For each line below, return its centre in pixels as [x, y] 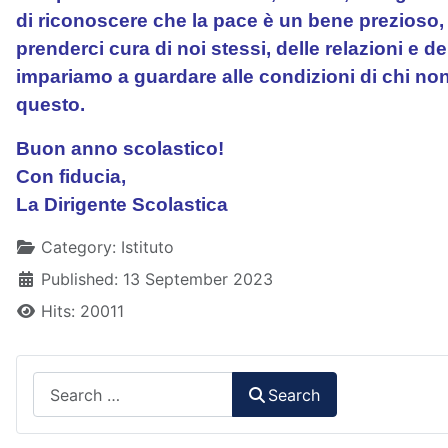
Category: [78, 247]
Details [42, 246]
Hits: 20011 [82, 311]
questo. [50, 104]
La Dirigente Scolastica [122, 204]
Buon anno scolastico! [120, 148]
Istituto [147, 247]
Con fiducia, [71, 176]
